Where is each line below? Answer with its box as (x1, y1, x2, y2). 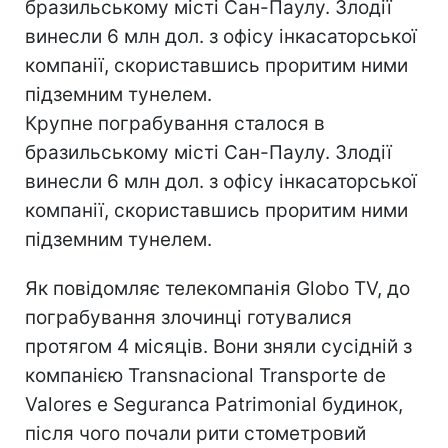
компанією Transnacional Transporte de (25, 364, 386, 387)
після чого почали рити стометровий (25, 422, 366, 445)
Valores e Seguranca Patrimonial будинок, (25, 393, 403, 416)
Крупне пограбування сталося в (25, 112, 325, 135)
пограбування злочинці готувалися (25, 306, 352, 329)
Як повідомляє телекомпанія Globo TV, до (25, 277, 410, 300)
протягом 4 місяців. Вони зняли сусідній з (25, 335, 412, 358)
